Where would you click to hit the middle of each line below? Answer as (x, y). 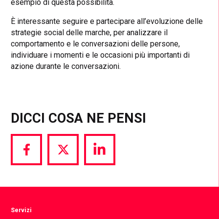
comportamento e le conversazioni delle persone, (96, 44)
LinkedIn (114, 177)
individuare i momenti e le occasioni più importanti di (100, 55)
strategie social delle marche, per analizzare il (89, 32)
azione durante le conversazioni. (66, 66)
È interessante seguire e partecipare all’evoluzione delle (107, 21)
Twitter (74, 177)
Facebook (43, 177)
